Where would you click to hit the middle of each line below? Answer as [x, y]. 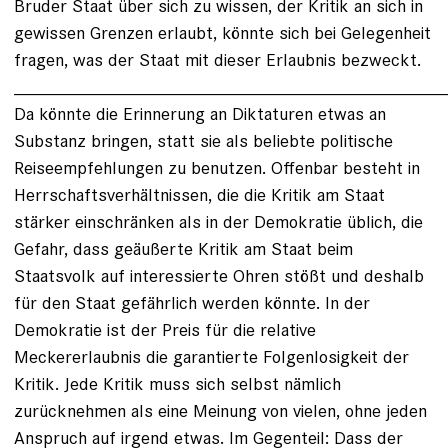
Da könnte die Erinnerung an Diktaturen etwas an [200, 114]
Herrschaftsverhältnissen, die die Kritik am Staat [199, 195]
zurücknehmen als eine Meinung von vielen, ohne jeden [220, 411]
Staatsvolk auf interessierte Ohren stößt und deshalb [219, 276]
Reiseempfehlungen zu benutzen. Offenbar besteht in [217, 168]
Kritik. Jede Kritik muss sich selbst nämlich [177, 384]
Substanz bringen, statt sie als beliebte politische [203, 141]
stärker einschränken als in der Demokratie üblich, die [218, 222]
